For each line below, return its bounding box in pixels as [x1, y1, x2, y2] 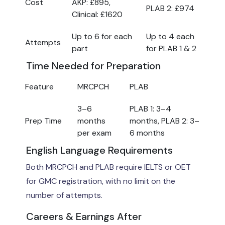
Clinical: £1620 [72, 9, 123, 20]
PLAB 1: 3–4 [130, 103, 171, 114]
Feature [25, 81, 54, 92]
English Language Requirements [26, 143, 173, 157]
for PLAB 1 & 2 [146, 43, 196, 54]
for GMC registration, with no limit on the [26, 175, 175, 186]
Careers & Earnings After [26, 209, 142, 223]
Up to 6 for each [72, 31, 132, 42]
